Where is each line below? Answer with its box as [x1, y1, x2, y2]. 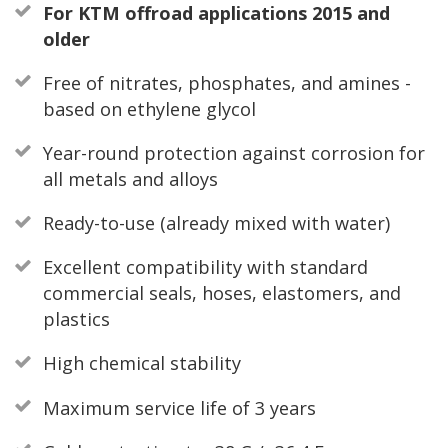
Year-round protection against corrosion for [42, 140, 425, 165]
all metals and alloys [42, 166, 218, 191]
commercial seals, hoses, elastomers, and [42, 281, 401, 306]
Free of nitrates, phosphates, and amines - [42, 70, 411, 95]
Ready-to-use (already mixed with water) [42, 211, 390, 236]
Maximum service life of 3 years [42, 395, 316, 420]
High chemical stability [42, 351, 241, 376]
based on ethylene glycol [42, 96, 256, 121]
